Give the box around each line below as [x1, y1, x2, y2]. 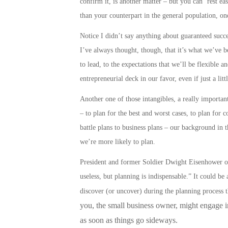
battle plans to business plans [79, 124, 162, 132]
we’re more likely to [79, 138, 141, 146]
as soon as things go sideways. [79, 216, 178, 225]
